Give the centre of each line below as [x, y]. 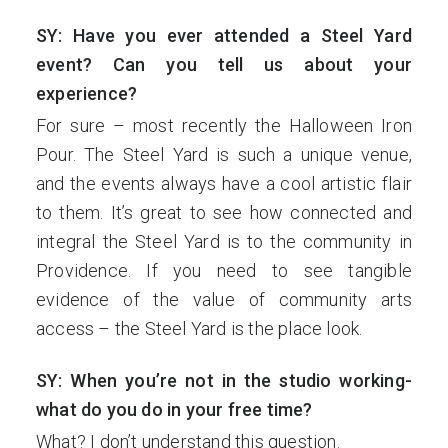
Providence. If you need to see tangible [224, 270]
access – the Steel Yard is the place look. [199, 328]
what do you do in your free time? [174, 409]
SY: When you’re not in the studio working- [224, 380]
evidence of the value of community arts [224, 299]
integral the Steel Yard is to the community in [224, 241]
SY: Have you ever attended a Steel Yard [224, 35]
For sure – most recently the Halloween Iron [224, 125]
